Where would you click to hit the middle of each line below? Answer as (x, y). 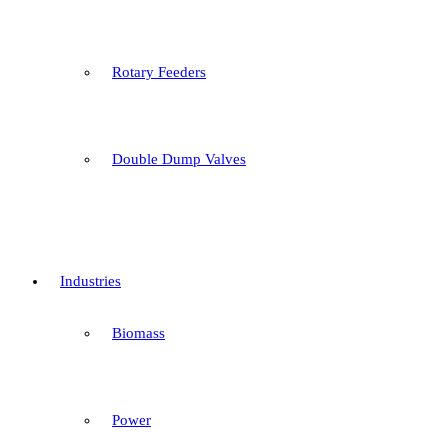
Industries (90, 281)
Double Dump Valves (179, 159)
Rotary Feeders (159, 72)
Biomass (138, 333)
